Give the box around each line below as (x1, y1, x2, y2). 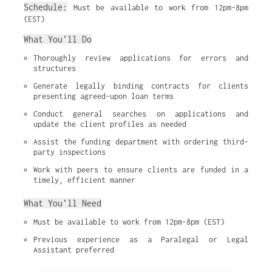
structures (33, 64, 76, 73)
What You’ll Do (24, 34, 92, 44)
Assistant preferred (33, 245, 114, 254)
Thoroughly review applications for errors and (33, 53, 248, 63)
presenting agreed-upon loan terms (33, 92, 174, 101)
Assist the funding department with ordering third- (33, 137, 248, 146)
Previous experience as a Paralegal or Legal (33, 235, 248, 244)
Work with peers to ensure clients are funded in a (33, 165, 248, 174)
